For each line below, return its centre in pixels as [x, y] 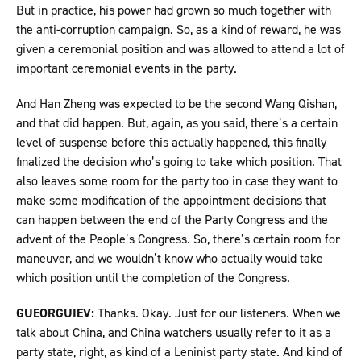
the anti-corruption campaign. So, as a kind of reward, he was [178, 30]
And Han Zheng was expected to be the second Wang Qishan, [176, 104]
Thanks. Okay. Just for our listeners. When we [219, 313]
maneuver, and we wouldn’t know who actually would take [170, 259]
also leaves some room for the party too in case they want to [177, 181]
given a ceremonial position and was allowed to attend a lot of [180, 49]
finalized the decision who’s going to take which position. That [179, 162]
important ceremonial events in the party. [128, 68]
